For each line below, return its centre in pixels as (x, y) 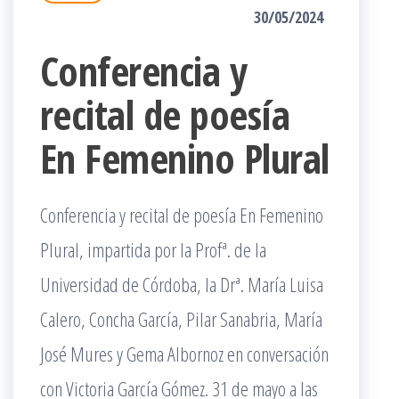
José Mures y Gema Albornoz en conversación (184, 354)
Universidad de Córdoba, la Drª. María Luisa (182, 284)
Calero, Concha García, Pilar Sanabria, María (181, 319)
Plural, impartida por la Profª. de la (153, 249)
